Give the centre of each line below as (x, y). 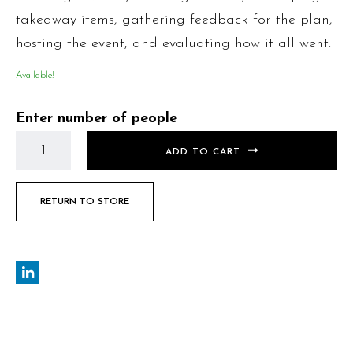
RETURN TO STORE (85, 202)
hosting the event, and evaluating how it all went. (173, 44)
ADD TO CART (203, 152)
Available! (35, 76)
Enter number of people (97, 119)
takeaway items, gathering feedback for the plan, (174, 20)
